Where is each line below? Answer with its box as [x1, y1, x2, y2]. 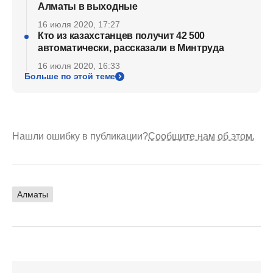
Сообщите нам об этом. [148, 131, 255, 141]
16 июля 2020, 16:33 [38, 61, 120, 71]
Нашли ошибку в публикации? [12, 131, 148, 141]
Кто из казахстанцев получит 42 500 [38, 30, 205, 41]
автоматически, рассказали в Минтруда [38, 43, 224, 53]
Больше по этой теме [24, 71, 116, 81]
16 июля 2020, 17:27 [38, 19, 120, 29]
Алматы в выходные [38, 1, 138, 12]
